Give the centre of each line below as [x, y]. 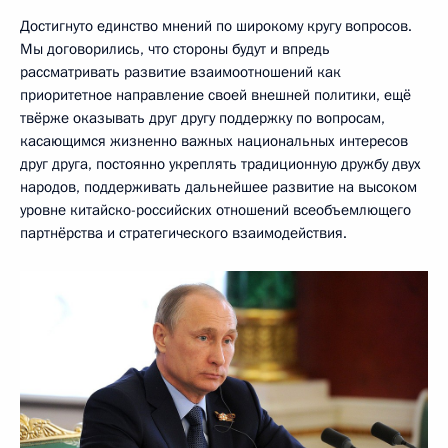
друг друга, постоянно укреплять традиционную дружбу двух [220, 163]
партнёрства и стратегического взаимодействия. [183, 232]
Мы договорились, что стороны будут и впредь [175, 48]
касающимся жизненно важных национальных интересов [214, 140]
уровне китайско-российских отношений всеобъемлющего [215, 209]
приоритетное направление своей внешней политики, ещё [215, 94]
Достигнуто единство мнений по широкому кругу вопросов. [216, 25]
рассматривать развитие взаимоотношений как [180, 71]
